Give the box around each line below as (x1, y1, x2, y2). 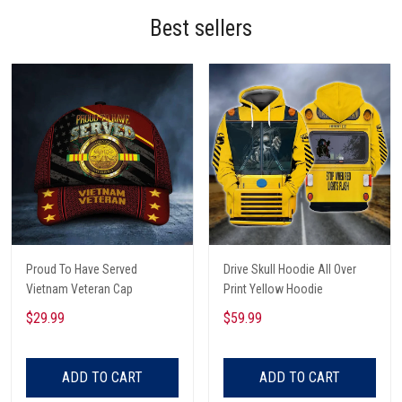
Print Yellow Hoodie (223, 281, 323, 296)
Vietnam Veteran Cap (26, 281, 133, 296)
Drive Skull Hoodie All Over (223, 261, 356, 276)
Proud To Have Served (26, 261, 137, 276)
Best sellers (150, 14, 252, 41)
